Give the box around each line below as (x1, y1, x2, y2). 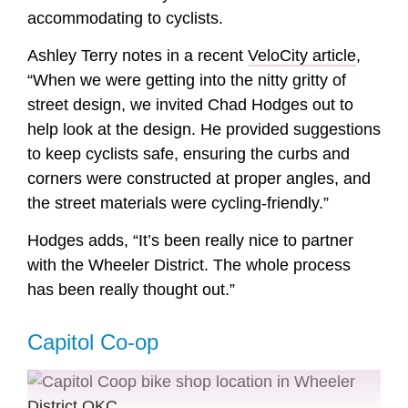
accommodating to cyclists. (27, 8, 223, 27)
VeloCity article (248, 46, 356, 66)
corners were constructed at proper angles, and (27, 169, 371, 189)
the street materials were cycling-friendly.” (27, 194, 329, 213)
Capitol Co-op (27, 330, 158, 355)
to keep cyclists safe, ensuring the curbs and (27, 145, 350, 164)
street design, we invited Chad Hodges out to (27, 96, 353, 115)
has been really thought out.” (27, 280, 235, 300)
